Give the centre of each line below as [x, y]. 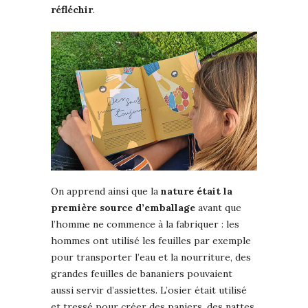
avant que [218, 207]
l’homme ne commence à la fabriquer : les [145, 224]
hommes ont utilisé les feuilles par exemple [151, 240]
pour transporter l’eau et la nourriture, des [151, 257]
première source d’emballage [123, 207]
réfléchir [72, 9]
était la [214, 191]
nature [177, 191]
